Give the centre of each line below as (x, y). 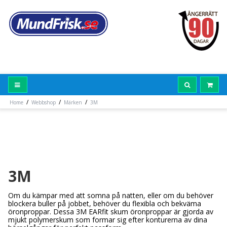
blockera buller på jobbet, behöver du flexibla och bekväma (105, 204)
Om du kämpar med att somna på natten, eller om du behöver (111, 196)
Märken (73, 103)
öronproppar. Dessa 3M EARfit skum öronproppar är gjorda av (111, 212)
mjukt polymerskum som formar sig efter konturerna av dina (108, 220)
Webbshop (43, 103)
